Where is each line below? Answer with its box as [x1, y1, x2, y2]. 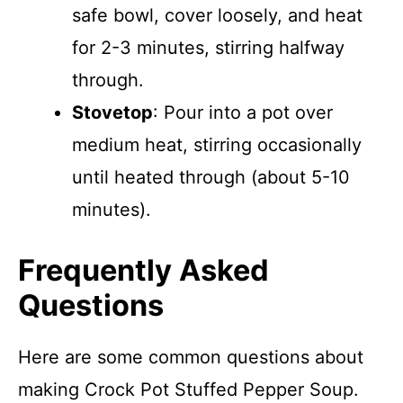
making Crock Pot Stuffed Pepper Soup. [18, 379, 359, 400]
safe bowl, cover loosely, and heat [72, 4, 363, 26]
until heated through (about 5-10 [72, 166, 350, 188]
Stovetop [72, 102, 153, 123]
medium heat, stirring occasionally [72, 134, 362, 156]
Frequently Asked [18, 253, 269, 288]
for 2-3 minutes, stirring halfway [72, 37, 345, 58]
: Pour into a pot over [153, 102, 333, 123]
